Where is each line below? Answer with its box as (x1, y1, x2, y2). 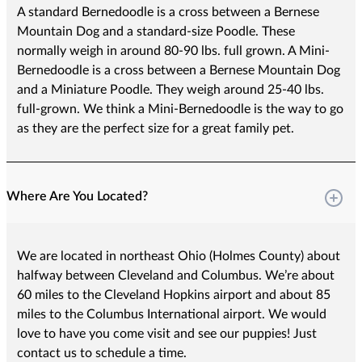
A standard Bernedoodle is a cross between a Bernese (16, 6, 319, 19)
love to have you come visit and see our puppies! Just (16, 327, 317, 341)
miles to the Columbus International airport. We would (16, 308, 326, 322)
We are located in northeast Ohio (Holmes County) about (16, 250, 340, 263)
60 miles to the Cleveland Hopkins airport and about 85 (16, 288, 330, 302)
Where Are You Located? (6, 189, 148, 203)
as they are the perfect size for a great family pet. (16, 122, 294, 136)
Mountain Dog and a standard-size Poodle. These (16, 25, 295, 39)
